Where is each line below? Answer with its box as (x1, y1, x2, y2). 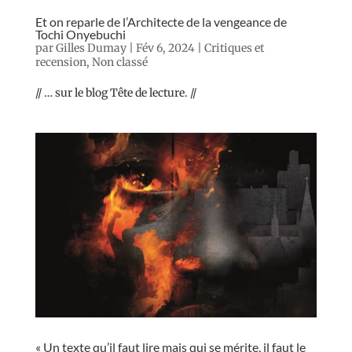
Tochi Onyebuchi (35, 26, 126, 42)
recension (35, 54, 86, 69)
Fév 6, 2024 (135, 40, 195, 55)
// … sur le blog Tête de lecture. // (35, 85, 196, 100)
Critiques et (203, 40, 264, 55)
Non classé (91, 54, 148, 69)
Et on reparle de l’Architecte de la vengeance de (35, 13, 287, 29)
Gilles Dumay (55, 40, 126, 55)
